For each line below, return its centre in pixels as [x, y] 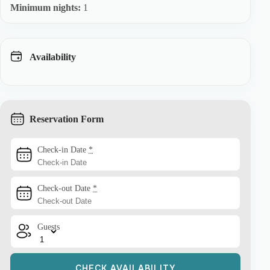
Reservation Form [67, 119]
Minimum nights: [47, 8]
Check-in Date [63, 149]
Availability [53, 57]
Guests [49, 227]
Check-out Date [65, 188]
